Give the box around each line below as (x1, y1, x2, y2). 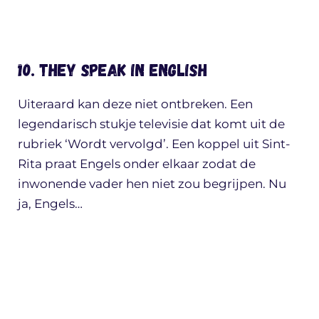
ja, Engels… (18, 196, 83, 211)
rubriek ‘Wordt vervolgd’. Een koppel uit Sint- (18, 136, 291, 151)
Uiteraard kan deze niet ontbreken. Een (18, 96, 253, 111)
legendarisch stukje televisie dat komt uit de (18, 116, 285, 131)
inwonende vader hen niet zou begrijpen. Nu (18, 176, 286, 191)
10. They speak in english (18, 58, 207, 80)
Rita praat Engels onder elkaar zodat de (18, 156, 256, 171)
